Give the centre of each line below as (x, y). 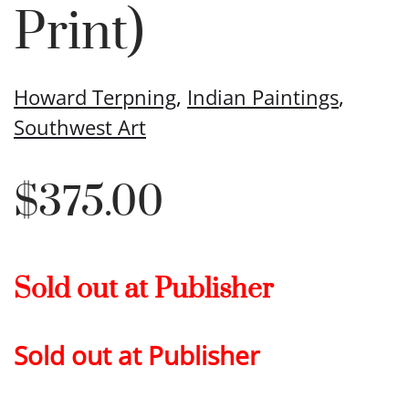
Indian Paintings (263, 97)
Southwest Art (80, 127)
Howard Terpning (95, 97)
